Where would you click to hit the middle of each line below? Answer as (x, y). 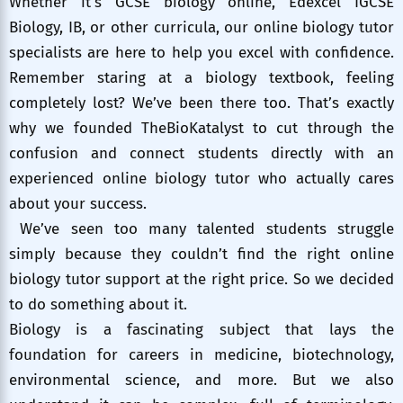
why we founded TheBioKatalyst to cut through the (201, 128)
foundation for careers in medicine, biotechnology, (201, 354)
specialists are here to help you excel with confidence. (201, 52)
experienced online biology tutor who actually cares (201, 178)
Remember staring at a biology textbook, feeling (201, 77)
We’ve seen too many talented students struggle (201, 228)
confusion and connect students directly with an (201, 153)
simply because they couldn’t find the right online (201, 254)
